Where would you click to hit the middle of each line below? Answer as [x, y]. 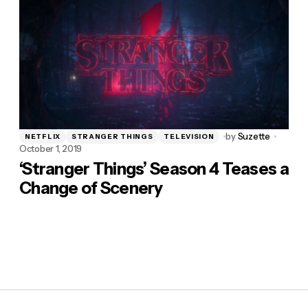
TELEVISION [189, 136]
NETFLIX [43, 136]
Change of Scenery [91, 188]
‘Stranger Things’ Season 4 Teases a [154, 169]
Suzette [254, 136]
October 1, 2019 [51, 149]
